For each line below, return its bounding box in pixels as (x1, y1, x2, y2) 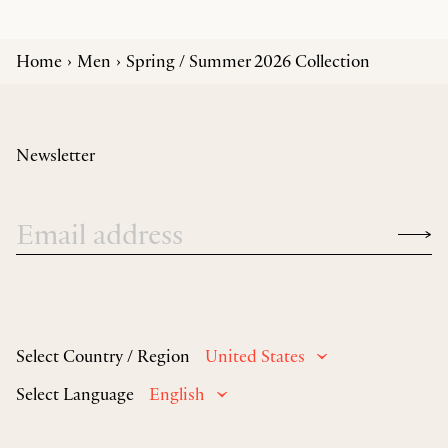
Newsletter (16, 143, 95, 166)
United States (205, 345, 305, 368)
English (149, 383, 205, 406)
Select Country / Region (16, 344, 190, 367)
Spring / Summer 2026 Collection (126, 49, 370, 72)
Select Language (16, 382, 134, 405)
